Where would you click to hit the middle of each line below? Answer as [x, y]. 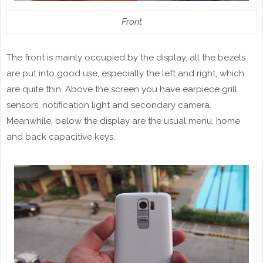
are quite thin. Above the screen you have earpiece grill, [123, 90]
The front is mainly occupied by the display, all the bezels [126, 58]
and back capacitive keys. [61, 137]
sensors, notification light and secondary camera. [109, 105]
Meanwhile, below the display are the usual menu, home [123, 121]
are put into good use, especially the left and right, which [125, 74]
